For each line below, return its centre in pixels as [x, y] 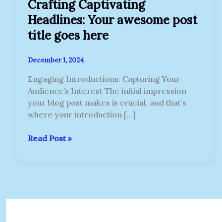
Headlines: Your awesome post [112, 20]
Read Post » [50, 139]
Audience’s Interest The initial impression [107, 91]
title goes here [68, 36]
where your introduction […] [82, 115]
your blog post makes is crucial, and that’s [107, 103]
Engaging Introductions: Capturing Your [104, 79]
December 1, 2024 [56, 60]
